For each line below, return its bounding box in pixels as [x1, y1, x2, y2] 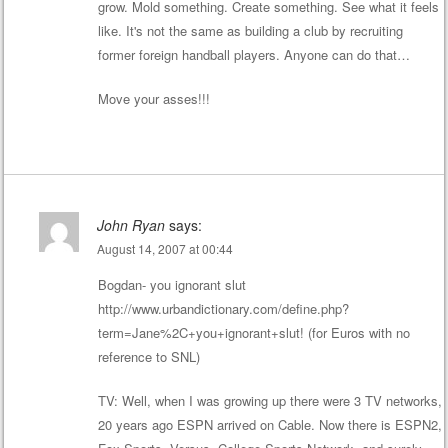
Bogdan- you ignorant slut [97, 275, 246, 295]
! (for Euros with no [299, 323, 410, 343]
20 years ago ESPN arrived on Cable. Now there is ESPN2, [97, 414, 442, 434]
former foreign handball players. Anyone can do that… [97, 45, 410, 65]
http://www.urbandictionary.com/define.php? [97, 299, 349, 319]
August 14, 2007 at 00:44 [96, 240, 233, 258]
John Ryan [96, 215, 165, 236]
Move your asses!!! [97, 88, 210, 108]
